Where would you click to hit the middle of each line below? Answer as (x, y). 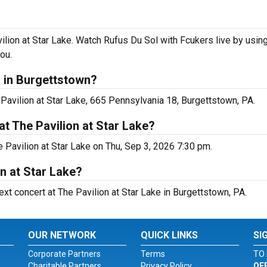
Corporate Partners (65, 254)
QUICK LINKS (169, 235)
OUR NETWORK (62, 235)
